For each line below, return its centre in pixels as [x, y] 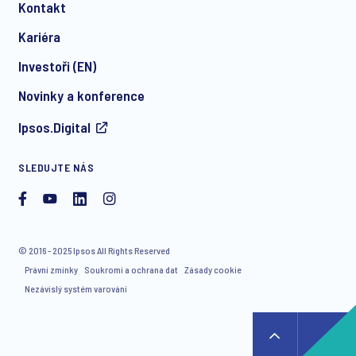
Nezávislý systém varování [76, 289]
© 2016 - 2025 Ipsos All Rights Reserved [94, 251]
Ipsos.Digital [54, 128]
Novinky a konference [81, 96]
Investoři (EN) [57, 66]
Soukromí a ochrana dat [131, 270]
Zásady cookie [213, 270]
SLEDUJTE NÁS [56, 168]
